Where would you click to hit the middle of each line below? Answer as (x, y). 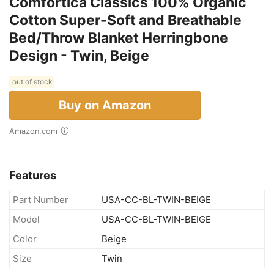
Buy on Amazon (105, 105)
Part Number (41, 199)
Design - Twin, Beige (79, 55)
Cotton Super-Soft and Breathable (125, 20)
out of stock (32, 82)
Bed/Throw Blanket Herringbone (119, 38)
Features (33, 175)
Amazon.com (36, 131)
